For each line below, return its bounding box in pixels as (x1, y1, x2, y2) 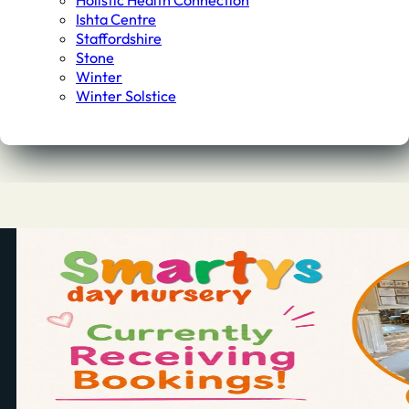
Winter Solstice (76, 87, 177, 106)
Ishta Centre (76, 10, 157, 29)
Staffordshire (76, 29, 163, 48)
